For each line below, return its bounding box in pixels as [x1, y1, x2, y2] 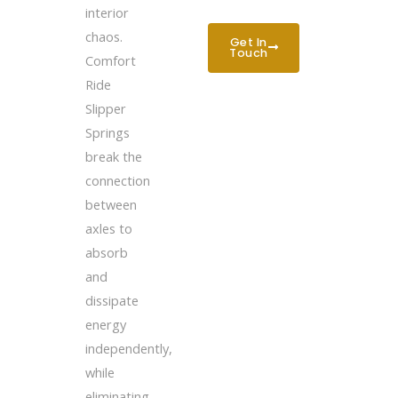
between [84, 195, 137, 213]
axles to [84, 219, 132, 237]
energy [84, 314, 126, 333]
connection [84, 171, 150, 189]
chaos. [84, 27, 123, 45]
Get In [229, 34, 267, 50]
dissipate [84, 291, 139, 309]
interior [84, 3, 129, 21]
